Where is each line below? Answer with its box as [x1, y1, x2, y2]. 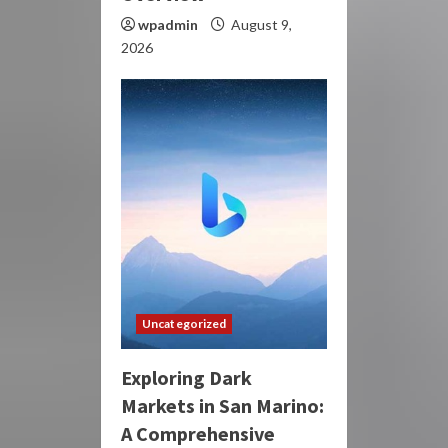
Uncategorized [142, 315, 227, 331]
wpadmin [138, 15, 198, 33]
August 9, [228, 15, 292, 33]
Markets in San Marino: [121, 392, 324, 418]
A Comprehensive [121, 420, 275, 446]
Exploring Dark [121, 364, 252, 390]
